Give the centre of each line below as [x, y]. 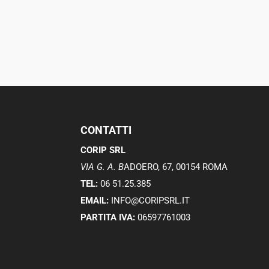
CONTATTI [106, 130]
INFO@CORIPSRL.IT [151, 200]
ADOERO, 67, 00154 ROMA [176, 167]
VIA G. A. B [102, 167]
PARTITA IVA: [108, 217]
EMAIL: [96, 200]
